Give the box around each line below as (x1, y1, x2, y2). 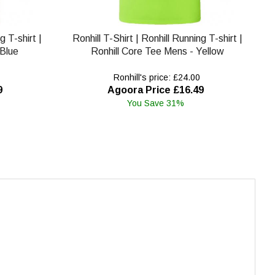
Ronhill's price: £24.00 (110, 72, 200, 82)
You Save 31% (126, 98, 184, 108)
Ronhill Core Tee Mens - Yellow (91, 45, 225, 56)
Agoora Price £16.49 (107, 84, 204, 95)
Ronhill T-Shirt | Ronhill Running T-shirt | (72, 33, 243, 44)
